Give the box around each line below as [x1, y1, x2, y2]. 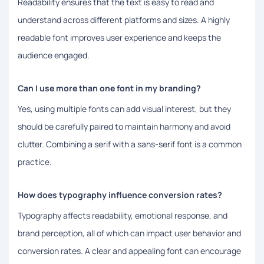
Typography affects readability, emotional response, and [18, 209, 227, 221]
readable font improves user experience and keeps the [18, 31, 221, 43]
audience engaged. [18, 49, 90, 61]
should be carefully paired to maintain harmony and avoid [18, 120, 230, 132]
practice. [18, 156, 52, 167]
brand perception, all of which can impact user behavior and [18, 227, 241, 239]
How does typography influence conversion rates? [18, 189, 222, 200]
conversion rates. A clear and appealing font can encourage [18, 245, 241, 256]
